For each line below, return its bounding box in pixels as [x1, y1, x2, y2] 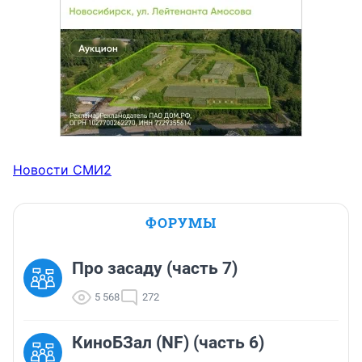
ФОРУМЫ [145, 213, 217, 233]
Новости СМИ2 [13, 162, 112, 179]
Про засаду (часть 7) [72, 259, 238, 279]
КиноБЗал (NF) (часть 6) [72, 333, 264, 353]
